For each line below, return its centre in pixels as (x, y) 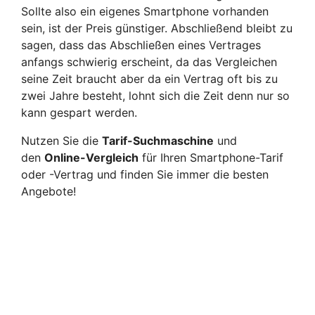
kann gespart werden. (79, 112)
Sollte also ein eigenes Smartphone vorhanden (145, 11)
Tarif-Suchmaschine (158, 140)
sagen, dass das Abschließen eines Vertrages (141, 45)
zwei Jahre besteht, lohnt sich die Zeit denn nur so (155, 95)
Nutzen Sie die (62, 140)
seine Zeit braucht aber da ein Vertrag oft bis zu (149, 78)
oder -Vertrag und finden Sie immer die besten (145, 174)
